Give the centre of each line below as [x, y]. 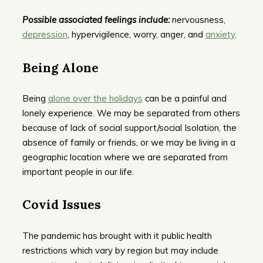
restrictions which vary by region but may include [120, 250]
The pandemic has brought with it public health [117, 235]
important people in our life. [78, 171]
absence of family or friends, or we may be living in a [129, 142]
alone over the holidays [95, 98]
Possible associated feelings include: [96, 20]
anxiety [220, 35]
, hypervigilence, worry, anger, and [136, 35]
